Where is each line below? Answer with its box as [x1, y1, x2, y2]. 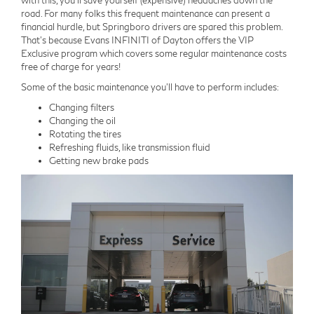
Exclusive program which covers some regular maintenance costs [21, 48, 287, 60]
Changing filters [49, 102, 114, 114]
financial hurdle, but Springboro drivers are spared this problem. [21, 21, 282, 33]
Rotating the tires [49, 128, 121, 140]
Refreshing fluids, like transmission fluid [49, 142, 210, 153]
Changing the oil [49, 115, 116, 127]
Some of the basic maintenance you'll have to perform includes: [21, 81, 279, 93]
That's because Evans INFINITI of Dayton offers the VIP [21, 34, 254, 46]
